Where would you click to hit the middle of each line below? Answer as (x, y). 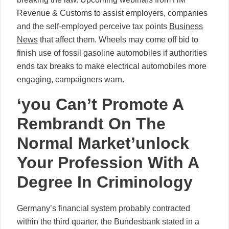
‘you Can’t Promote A (100, 104)
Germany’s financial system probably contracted (104, 208)
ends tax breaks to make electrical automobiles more (112, 66)
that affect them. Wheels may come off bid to (118, 39)
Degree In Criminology (105, 182)
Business (186, 26)
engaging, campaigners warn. (71, 79)
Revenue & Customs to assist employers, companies (112, 13)
